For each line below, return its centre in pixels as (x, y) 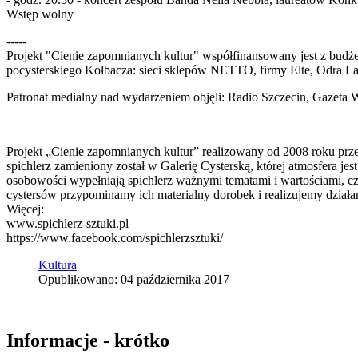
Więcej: (25, 209)
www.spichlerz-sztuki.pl (68, 223)
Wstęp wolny (40, 14)
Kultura (58, 265)
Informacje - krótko (88, 340)
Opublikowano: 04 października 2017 (134, 279)
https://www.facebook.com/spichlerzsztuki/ (115, 237)
